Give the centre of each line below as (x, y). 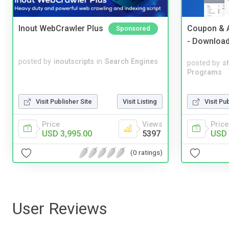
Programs (204, 73)
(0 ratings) (146, 153)
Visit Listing (140, 101)
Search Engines (131, 61)
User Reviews (60, 208)
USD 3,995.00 (67, 133)
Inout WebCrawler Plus (61, 29)
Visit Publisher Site (64, 101)
